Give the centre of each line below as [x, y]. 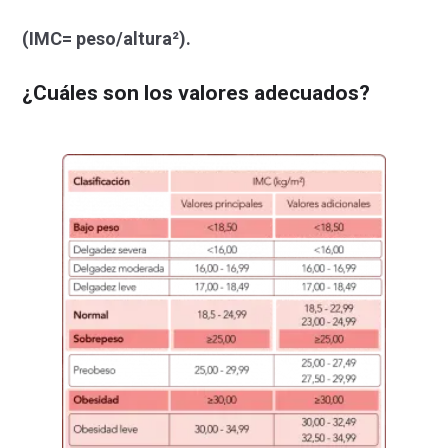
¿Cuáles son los [97, 92]
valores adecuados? [274, 92]
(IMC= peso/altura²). [106, 38]
